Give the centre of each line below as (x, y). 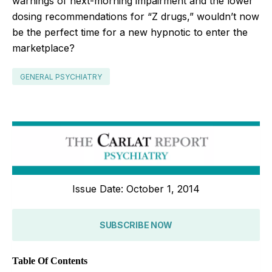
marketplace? (43, 48)
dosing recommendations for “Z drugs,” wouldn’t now (136, 16)
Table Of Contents (50, 260)
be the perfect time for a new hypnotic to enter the (130, 32)
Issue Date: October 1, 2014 (136, 189)
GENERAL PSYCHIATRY (61, 76)
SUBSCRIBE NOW (136, 225)
